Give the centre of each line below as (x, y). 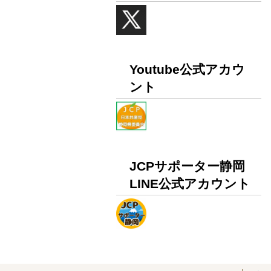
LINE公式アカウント (190, 184)
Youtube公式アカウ (187, 70)
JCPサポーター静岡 (187, 166)
